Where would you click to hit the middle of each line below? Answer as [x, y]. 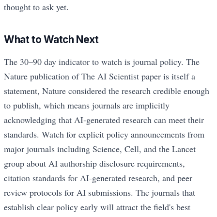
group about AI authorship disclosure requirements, [94, 163]
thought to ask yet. [36, 7]
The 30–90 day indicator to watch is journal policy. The [102, 61]
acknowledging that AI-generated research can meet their [104, 119]
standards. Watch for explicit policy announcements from [104, 134]
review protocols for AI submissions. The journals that [100, 192]
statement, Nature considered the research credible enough [107, 90]
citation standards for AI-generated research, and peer [98, 178]
